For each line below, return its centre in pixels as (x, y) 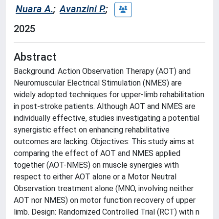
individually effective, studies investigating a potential (107, 118)
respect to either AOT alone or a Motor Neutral (95, 177)
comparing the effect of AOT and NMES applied (97, 153)
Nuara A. (34, 9)
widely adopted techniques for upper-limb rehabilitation (109, 95)
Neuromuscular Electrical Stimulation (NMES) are (98, 83)
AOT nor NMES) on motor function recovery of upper (105, 200)
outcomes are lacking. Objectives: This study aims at (104, 142)
